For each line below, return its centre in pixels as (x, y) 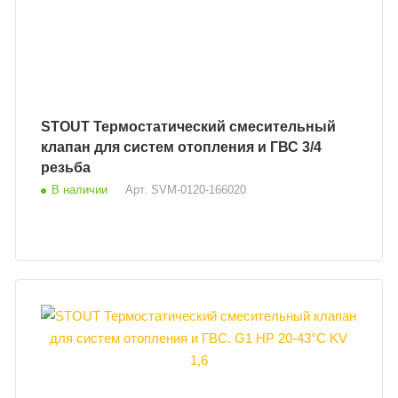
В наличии (80, 189)
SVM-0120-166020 (199, 189)
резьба (66, 167)
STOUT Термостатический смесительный (68, 126)
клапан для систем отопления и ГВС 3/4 (172, 147)
